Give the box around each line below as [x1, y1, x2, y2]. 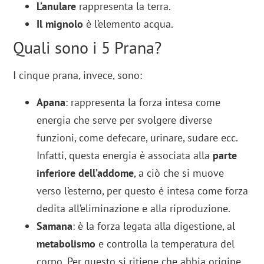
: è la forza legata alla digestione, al [72, 219, 236, 233]
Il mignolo [37, 16, 84, 31]
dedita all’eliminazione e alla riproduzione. [37, 201, 231, 215]
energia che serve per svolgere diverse [37, 113, 213, 127]
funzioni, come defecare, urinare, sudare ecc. [37, 130, 238, 144]
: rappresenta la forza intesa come [65, 95, 221, 109]
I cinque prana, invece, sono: [13, 68, 143, 82]
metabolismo [37, 236, 96, 250]
